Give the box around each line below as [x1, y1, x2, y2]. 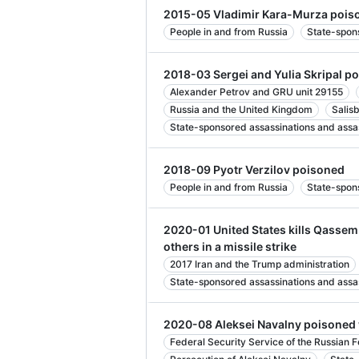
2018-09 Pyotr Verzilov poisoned [163, 163, 345, 176]
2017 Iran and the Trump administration [170, 258, 349, 270]
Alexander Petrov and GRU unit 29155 [170, 86, 343, 98]
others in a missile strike [163, 240, 296, 253]
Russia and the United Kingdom [170, 103, 313, 115]
